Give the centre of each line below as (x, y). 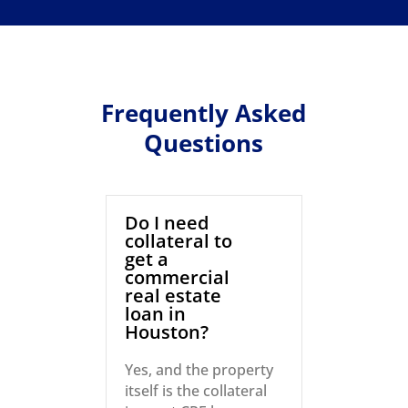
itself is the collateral (196, 391)
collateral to (179, 241)
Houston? (167, 332)
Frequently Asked (204, 113)
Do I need (167, 223)
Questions (204, 143)
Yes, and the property (199, 370)
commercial (178, 278)
